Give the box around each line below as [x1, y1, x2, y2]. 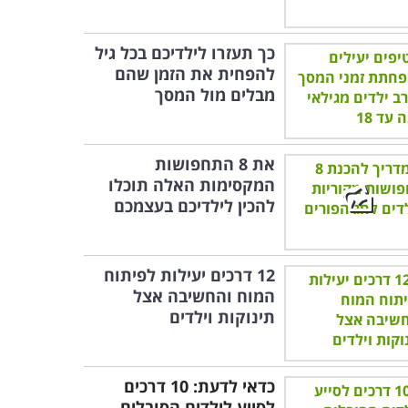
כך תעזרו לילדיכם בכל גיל [95, 42, 275, 64]
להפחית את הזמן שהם [115, 63, 275, 85]
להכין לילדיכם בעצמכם [114, 195, 275, 217]
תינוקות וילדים [169, 306, 275, 328]
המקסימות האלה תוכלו [108, 174, 275, 196]
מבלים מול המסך [155, 84, 275, 106]
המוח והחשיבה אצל [133, 285, 275, 307]
